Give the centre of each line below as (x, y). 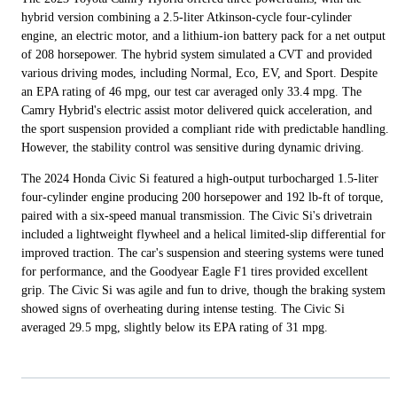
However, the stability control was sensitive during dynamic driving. (193, 148)
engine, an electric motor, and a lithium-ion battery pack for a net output (203, 36)
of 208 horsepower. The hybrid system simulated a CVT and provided (197, 55)
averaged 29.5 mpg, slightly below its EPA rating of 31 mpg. (175, 328)
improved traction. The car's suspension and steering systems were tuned (202, 253)
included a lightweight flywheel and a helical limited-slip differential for (203, 235)
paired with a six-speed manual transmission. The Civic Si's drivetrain (197, 216)
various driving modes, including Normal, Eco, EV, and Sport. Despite (199, 74)
